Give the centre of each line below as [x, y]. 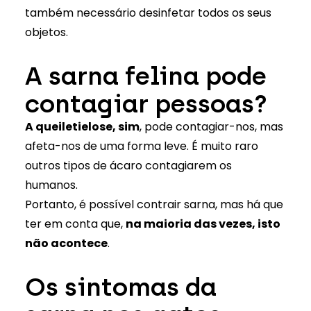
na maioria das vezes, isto [203, 224]
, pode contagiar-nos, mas [211, 127]
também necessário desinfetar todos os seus [148, 13]
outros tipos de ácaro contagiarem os [128, 166]
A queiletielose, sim [82, 127]
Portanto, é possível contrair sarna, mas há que [154, 204]
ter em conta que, [75, 224]
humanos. [54, 185]
